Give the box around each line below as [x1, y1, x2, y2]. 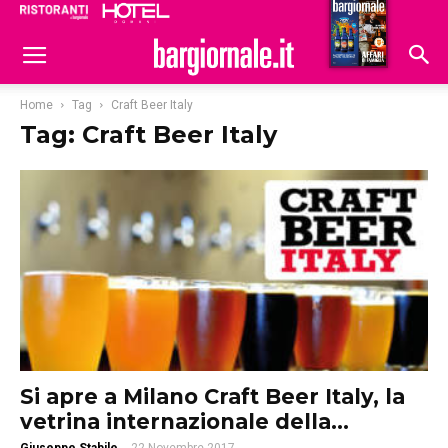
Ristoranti [220, 7, 294, 25]
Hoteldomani [302, 9, 401, 27]
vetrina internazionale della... [20, 409, 349, 435]
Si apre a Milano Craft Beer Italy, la [20, 384, 405, 410]
